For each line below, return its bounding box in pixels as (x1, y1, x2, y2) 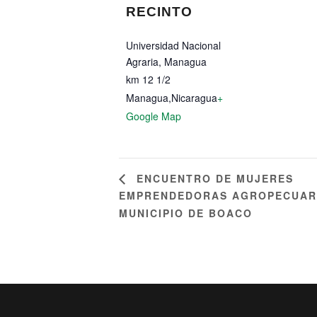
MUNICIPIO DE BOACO (119, 206, 253, 221)
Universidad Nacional (126, 38, 221, 52)
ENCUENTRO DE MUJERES (132, 171, 294, 185)
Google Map (126, 109, 181, 123)
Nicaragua (171, 91, 217, 105)
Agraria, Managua (126, 54, 207, 69)
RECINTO (126, 4, 192, 19)
